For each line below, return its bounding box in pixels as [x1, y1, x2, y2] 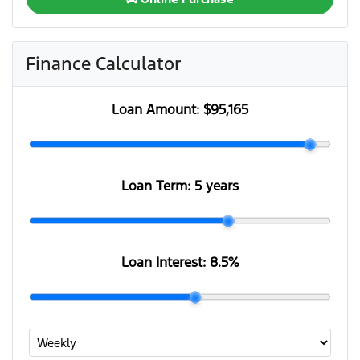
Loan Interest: [121, 253, 210, 271]
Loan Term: [121, 177, 194, 194]
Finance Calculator [26, 52, 182, 75]
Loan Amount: [112, 100, 203, 118]
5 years [194, 177, 239, 194]
